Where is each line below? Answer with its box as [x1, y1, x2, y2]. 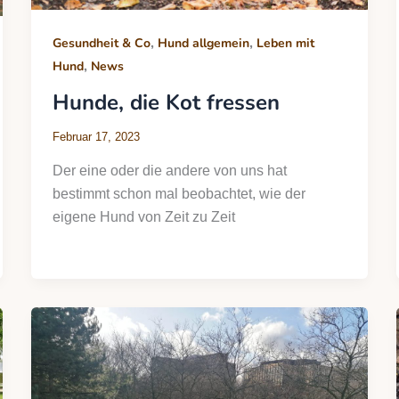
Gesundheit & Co [52, 34, 151, 52]
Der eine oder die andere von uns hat [52, 162, 287, 178]
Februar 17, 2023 [52, 130, 140, 144]
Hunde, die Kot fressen [52, 87, 280, 117]
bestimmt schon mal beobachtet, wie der [52, 185, 305, 201]
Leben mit [256, 34, 314, 52]
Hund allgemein [157, 34, 249, 52]
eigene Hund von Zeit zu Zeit [52, 208, 235, 224]
